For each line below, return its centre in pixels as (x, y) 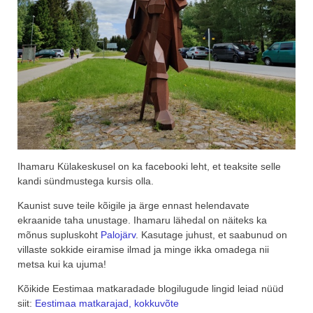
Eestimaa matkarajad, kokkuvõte (107, 304)
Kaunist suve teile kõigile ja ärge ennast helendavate (133, 206)
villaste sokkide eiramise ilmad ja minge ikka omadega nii (143, 250)
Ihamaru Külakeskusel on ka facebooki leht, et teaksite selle (149, 167)
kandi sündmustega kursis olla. (86, 181)
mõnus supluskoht (59, 235)
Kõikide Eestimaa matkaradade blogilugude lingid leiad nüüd (151, 289)
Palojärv (118, 235)
